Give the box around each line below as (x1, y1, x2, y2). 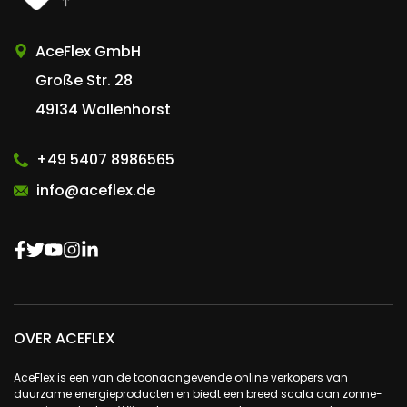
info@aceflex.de (36, 180, 155, 202)
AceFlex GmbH (35, 41, 141, 63)
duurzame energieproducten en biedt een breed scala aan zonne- (14, 386, 382, 402)
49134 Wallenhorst (35, 99, 171, 121)
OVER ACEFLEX (14, 328, 115, 350)
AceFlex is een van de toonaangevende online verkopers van (14, 370, 348, 386)
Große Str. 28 (35, 70, 133, 92)
